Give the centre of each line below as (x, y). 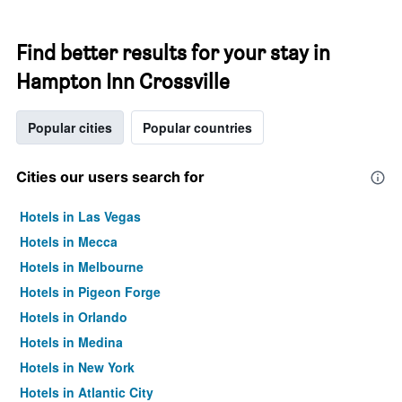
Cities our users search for (110, 177)
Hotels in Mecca (69, 241)
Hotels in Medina (71, 342)
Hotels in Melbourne (82, 267)
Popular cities (70, 127)
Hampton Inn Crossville (123, 81)
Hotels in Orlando (74, 317)
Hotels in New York (77, 367)
